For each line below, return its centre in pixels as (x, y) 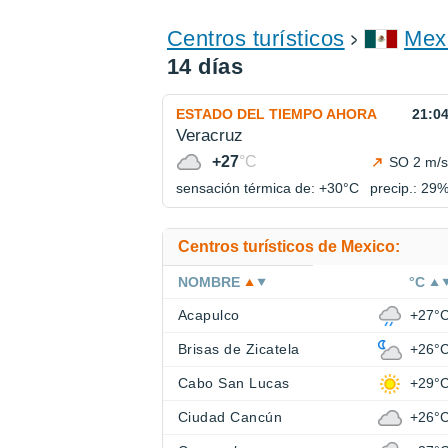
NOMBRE (209, 282)
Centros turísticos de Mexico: (289, 246)
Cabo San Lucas (234, 383)
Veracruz (209, 135)
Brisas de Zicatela (239, 349)
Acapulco (209, 315)
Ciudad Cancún (230, 417)
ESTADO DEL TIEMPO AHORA (276, 114)
